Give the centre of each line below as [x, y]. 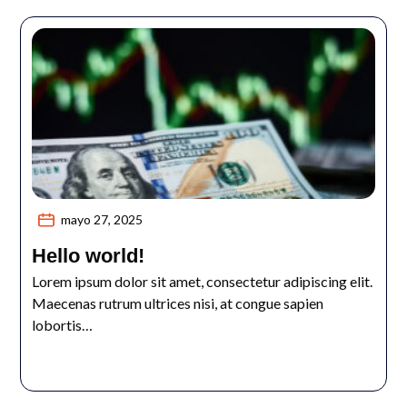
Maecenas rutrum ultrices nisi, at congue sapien [178, 303]
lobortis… [63, 325]
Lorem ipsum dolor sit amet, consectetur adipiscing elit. [203, 282]
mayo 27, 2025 [102, 220]
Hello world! [89, 256]
